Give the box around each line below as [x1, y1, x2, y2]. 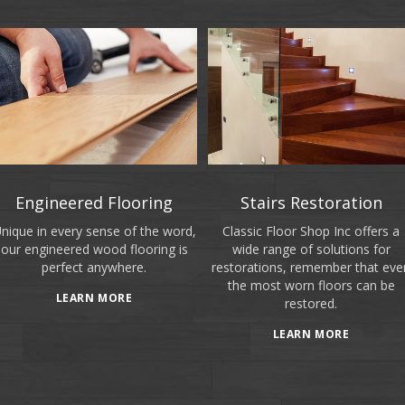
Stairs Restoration [240, 192, 382, 214]
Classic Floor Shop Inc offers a [222, 222, 400, 240]
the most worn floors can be [227, 277, 395, 295]
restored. [285, 295, 337, 313]
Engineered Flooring [15, 192, 173, 214]
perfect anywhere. [42, 259, 146, 277]
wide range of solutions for [231, 240, 391, 259]
